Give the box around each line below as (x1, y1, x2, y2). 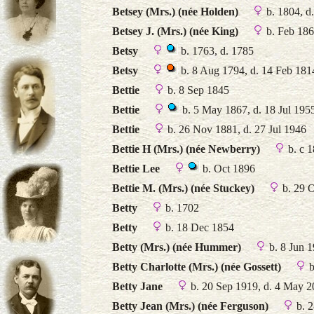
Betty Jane (112, 280, 163, 292)
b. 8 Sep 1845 (165, 84, 229, 96)
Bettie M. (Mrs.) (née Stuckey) (112, 182, 254, 194)
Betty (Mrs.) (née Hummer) (112, 241, 241, 253)
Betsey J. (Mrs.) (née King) (112, 25, 238, 37)
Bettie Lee (112, 163, 160, 175)
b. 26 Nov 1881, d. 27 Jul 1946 (165, 123, 306, 135)
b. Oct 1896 (200, 163, 255, 175)
